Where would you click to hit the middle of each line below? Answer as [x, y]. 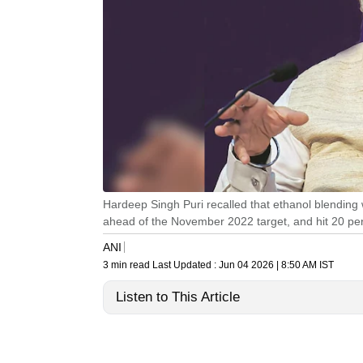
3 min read [128, 265]
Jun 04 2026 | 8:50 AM [268, 265]
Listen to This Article [178, 297]
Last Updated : [186, 265]
